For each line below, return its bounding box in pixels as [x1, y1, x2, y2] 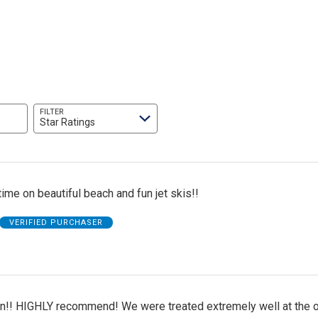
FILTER [40, 107, 65, 117]
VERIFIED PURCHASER [9, 217, 103, 227]
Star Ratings [40, 116, 96, 128]
